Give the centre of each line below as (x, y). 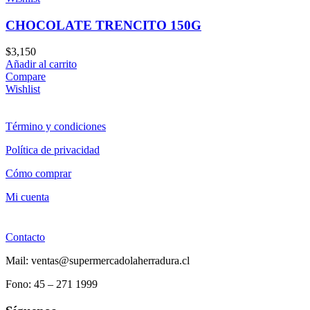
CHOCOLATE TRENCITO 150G (103, 25)
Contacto (25, 237)
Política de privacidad (53, 150)
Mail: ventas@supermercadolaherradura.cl (98, 261)
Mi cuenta (27, 197)
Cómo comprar (38, 174)
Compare (26, 77)
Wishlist (23, 89)
